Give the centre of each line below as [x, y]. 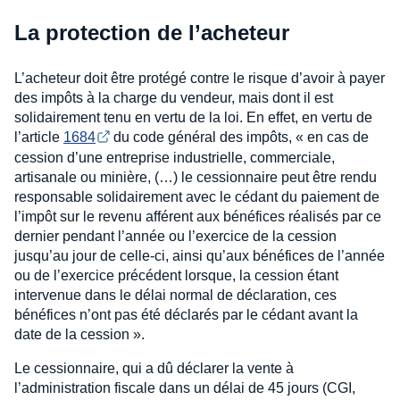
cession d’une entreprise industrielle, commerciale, [175, 157]
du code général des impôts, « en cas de [241, 137]
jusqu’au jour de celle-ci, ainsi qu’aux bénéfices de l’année [200, 255]
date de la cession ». [79, 334]
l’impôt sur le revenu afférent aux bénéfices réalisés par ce [198, 216]
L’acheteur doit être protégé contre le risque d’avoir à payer [200, 78]
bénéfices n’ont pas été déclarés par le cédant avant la [186, 314]
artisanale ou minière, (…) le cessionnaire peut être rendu [196, 177]
